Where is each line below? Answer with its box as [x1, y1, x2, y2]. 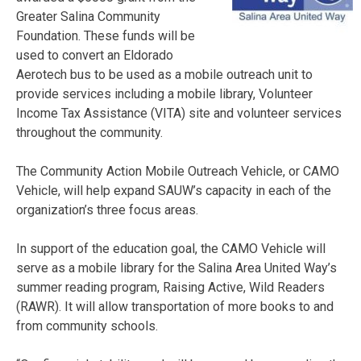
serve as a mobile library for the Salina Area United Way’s [16, 259, 337, 276]
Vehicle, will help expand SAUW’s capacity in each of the [16, 182, 331, 198]
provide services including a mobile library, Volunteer [16, 85, 313, 102]
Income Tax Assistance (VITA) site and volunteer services [16, 105, 342, 121]
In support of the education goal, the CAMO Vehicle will [16, 240, 326, 256]
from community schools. [16, 317, 158, 334]
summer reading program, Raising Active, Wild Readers [16, 279, 325, 295]
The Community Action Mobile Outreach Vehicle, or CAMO [16, 163, 339, 179]
